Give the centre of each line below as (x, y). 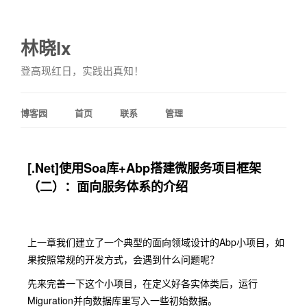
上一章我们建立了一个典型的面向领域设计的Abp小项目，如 (156, 242)
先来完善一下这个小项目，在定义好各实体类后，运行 (143, 283)
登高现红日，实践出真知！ (82, 70)
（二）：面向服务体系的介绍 (108, 186)
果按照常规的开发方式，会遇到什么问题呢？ (123, 259)
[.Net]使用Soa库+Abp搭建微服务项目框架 (144, 168)
